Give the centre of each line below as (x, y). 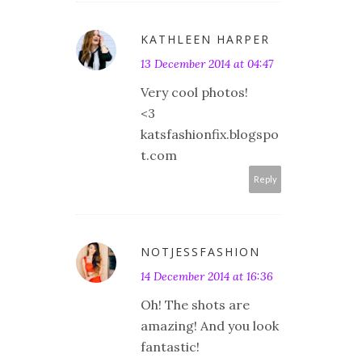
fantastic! (170, 347)
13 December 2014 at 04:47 (207, 64)
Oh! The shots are (195, 305)
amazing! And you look (210, 326)
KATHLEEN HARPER (205, 40)
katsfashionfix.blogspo (210, 135)
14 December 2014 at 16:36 (207, 277)
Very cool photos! (194, 93)
